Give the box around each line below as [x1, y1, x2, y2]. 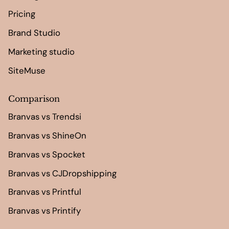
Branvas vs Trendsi [8, 111, 81, 123]
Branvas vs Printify [8, 205, 81, 217]
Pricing [8, 8, 35, 20]
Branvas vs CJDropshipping [8, 167, 117, 179]
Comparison [8, 93, 60, 104]
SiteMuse [8, 64, 45, 76]
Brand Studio [8, 27, 60, 39]
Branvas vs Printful [8, 186, 81, 198]
